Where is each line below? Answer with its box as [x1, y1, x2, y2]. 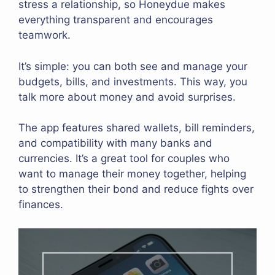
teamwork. [18, 29, 71, 42]
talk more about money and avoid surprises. [18, 90, 236, 103]
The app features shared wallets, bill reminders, [18, 122, 255, 134]
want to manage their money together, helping [18, 168, 246, 180]
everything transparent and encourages [18, 14, 213, 26]
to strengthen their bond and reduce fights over [18, 183, 254, 196]
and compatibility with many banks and [18, 137, 212, 150]
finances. [18, 198, 63, 211]
